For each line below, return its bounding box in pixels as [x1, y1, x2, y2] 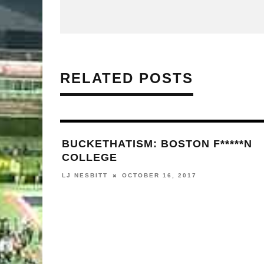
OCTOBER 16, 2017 [122, 172, 197, 179]
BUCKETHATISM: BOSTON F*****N [62, 138, 252, 150]
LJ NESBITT [62, 172, 108, 179]
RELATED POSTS [60, 70, 193, 87]
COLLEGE [62, 151, 117, 164]
